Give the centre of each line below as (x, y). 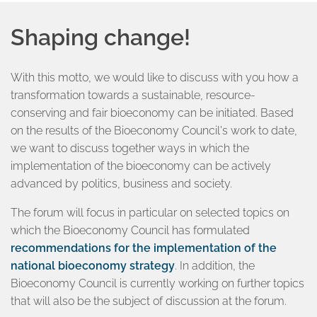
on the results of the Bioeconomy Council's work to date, (154, 131)
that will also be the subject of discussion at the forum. (149, 301)
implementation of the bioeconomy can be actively (141, 166)
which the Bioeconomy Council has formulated (130, 230)
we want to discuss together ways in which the (130, 148)
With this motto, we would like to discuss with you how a (155, 77)
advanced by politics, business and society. (121, 184)
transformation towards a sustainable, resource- (133, 95)
